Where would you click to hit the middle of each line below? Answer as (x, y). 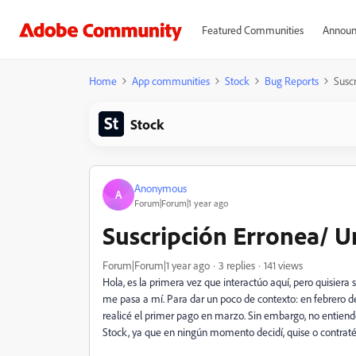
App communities (171, 81)
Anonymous (161, 188)
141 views (283, 265)
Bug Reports (292, 81)
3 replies (237, 265)
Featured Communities (252, 30)
